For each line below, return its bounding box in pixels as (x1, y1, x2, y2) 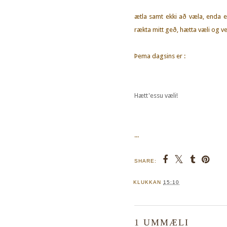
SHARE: (134, 158, 157, 164)
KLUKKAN (133, 179, 163, 185)
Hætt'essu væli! (134, 91, 179, 99)
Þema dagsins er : (134, 52, 185, 60)
